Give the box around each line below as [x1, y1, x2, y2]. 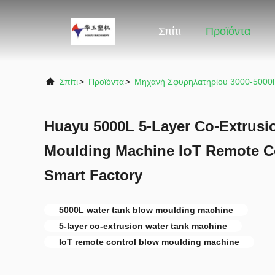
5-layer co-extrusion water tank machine [59, 221, 227, 231]
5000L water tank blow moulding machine [59, 205, 233, 215]
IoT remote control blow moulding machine [59, 237, 239, 247]
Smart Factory [44, 167, 142, 184]
